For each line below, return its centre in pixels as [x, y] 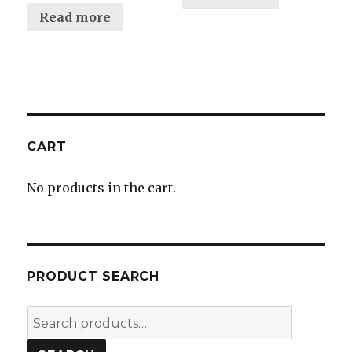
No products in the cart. [102, 187]
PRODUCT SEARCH [93, 276]
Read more [75, 17]
